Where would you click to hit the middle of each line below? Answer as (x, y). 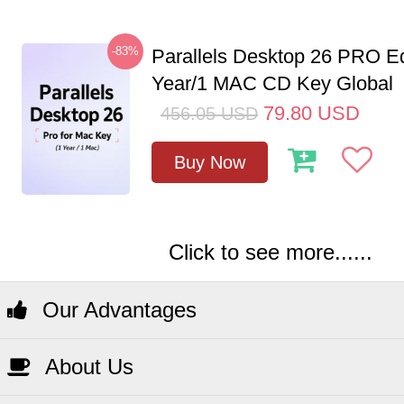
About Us (87, 367)
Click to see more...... (271, 252)
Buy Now (210, 162)
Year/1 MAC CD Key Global (272, 83)
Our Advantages (116, 310)
